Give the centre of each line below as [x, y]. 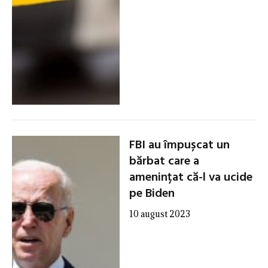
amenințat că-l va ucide [191, 177]
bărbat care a [164, 161]
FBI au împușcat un [179, 145]
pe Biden [152, 194]
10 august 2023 [159, 214]
